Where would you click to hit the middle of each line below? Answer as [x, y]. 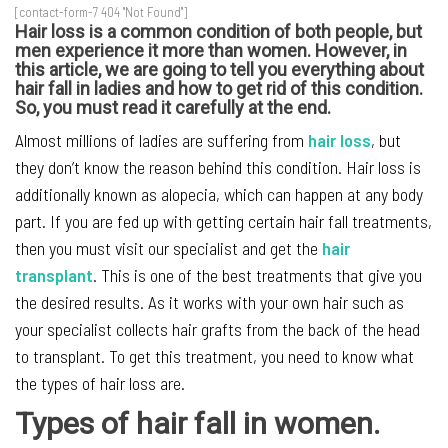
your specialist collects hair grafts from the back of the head [217, 329]
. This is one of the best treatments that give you [257, 275]
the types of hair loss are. [100, 383]
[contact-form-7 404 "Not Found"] [101, 12]
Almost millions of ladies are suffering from [161, 140]
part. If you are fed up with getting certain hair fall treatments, [223, 221]
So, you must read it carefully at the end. [173, 108]
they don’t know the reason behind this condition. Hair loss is [218, 167]
